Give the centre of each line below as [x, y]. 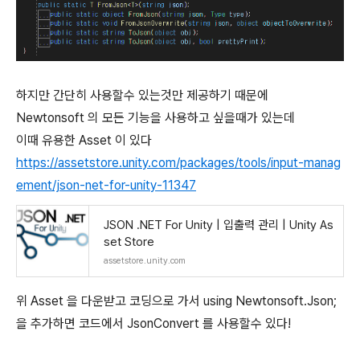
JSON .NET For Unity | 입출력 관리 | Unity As [219, 225]
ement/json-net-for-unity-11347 [106, 185]
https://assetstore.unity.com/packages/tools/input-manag [178, 163]
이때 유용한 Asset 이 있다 [84, 140]
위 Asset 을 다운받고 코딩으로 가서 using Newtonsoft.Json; [176, 301]
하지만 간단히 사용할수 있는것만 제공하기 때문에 [142, 95]
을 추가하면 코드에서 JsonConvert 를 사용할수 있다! [153, 323]
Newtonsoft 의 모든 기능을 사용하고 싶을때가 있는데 [155, 118]
